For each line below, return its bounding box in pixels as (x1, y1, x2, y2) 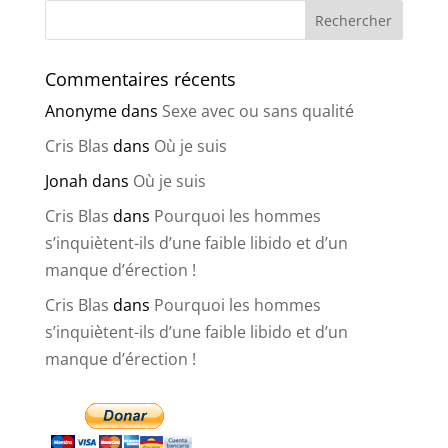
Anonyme (44, 100, 117, 123)
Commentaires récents (44, 67, 236, 92)
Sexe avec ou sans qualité (161, 100, 354, 123)
